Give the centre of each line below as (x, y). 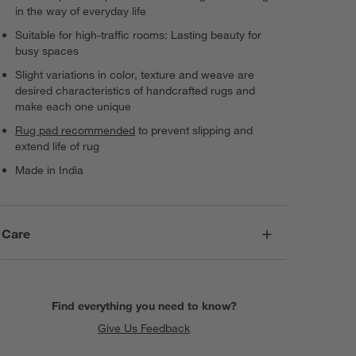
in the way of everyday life (81, 11)
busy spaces (47, 50)
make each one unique (74, 106)
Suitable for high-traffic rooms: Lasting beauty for (139, 35)
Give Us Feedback (144, 329)
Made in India (50, 170)
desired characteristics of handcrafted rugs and (135, 90)
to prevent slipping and (194, 130)
